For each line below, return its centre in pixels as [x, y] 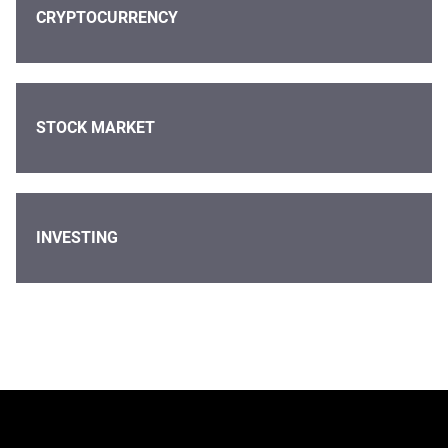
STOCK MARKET [95, 128]
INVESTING [77, 238]
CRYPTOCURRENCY [107, 18]
